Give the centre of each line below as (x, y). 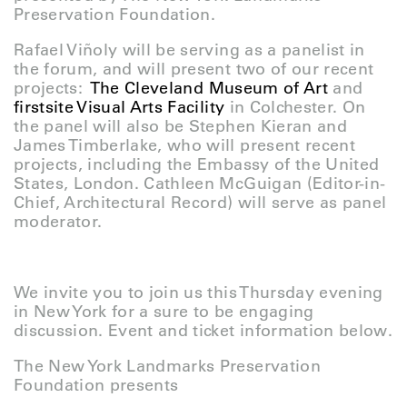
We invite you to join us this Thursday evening (199, 293)
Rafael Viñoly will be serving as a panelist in (189, 50)
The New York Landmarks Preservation (167, 366)
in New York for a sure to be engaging (164, 312)
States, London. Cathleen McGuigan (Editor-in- (200, 184)
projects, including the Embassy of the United (197, 164)
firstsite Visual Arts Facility (119, 107)
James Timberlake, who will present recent (184, 145)
